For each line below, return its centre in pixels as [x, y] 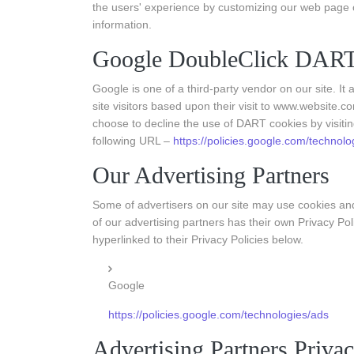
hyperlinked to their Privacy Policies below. [198, 239]
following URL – [133, 141]
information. [122, 24]
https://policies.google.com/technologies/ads [218, 314]
